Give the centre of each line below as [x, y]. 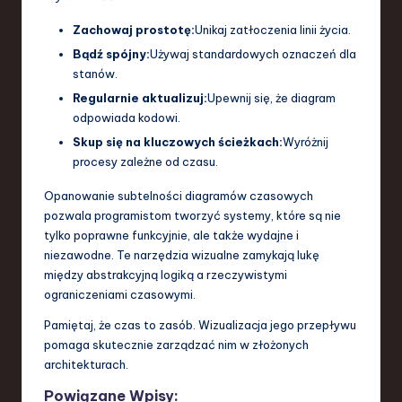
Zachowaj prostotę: [134, 29]
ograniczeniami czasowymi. [120, 294]
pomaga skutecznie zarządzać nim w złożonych [176, 344]
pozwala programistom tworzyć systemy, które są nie [192, 215]
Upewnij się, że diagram [271, 97]
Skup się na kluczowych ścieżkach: [178, 141]
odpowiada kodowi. [127, 117]
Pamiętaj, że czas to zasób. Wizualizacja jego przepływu [200, 324]
